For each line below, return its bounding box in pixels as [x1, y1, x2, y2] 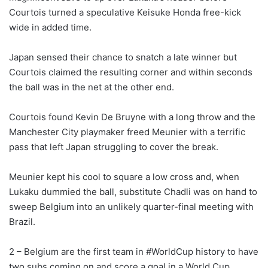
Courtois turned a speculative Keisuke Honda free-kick [9, 6, 241, 18]
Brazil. [9, 215, 35, 227]
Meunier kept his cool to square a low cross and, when [9, 170, 239, 182]
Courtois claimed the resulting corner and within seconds [9, 66, 252, 78]
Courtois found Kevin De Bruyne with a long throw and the [9, 111, 255, 123]
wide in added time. [9, 21, 92, 33]
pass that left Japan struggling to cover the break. [9, 141, 218, 153]
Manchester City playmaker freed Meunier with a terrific [9, 126, 245, 138]
